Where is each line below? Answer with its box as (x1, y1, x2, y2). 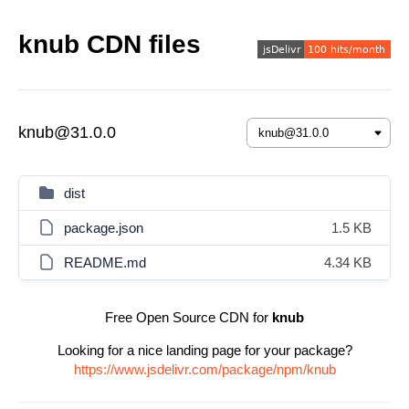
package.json (64, 220, 143, 236)
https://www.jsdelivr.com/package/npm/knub (73, 362, 336, 377)
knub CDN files (18, 30, 201, 58)
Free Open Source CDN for (105, 309, 272, 325)
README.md (64, 255, 146, 270)
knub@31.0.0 (18, 123, 116, 142)
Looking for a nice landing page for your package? (57, 342, 352, 358)
